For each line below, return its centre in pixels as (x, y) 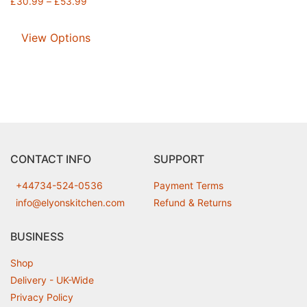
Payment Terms (188, 185)
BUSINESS (37, 236)
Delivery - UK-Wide (52, 280)
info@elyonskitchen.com (70, 202)
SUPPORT (179, 159)
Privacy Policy (42, 297)
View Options (56, 37)
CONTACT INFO (51, 159)
